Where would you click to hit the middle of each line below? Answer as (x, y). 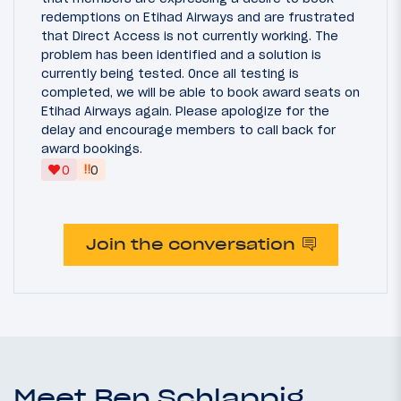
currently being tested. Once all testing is (170, 74)
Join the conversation (190, 245)
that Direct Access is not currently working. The (190, 36)
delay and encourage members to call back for (188, 130)
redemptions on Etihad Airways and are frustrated (198, 17)
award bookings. (92, 149)
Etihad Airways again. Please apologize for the (185, 111)
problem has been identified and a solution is (181, 55)
